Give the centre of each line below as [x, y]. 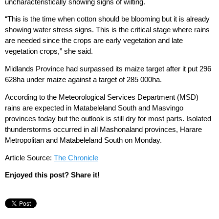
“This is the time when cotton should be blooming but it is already [107, 19]
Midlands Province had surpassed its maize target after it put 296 [108, 69]
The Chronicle [76, 157]
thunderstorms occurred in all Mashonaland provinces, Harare [103, 129]
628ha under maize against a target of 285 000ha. [83, 80]
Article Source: [29, 157]
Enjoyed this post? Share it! [52, 175]
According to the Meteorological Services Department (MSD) [102, 97]
